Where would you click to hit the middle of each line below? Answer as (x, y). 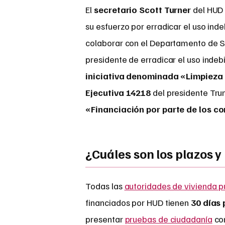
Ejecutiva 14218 (118, 93)
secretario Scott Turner (143, 10)
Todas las (105, 186)
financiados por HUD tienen (138, 203)
